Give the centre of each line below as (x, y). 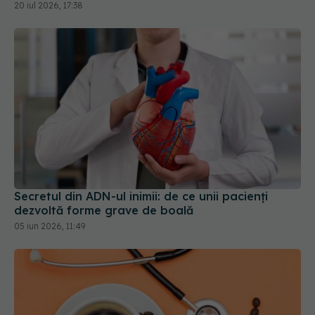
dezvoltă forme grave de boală (104, 211)
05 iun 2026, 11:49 (50, 226)
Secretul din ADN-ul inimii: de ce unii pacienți (141, 197)
